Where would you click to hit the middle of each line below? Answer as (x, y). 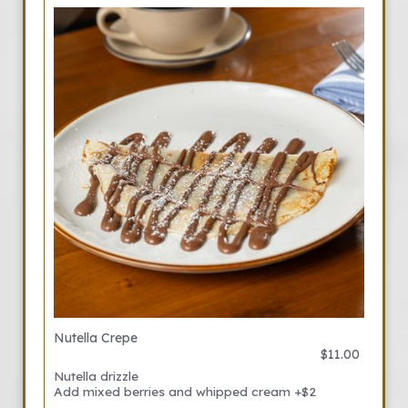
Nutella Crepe (96, 338)
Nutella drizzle (96, 376)
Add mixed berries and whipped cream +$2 (185, 391)
